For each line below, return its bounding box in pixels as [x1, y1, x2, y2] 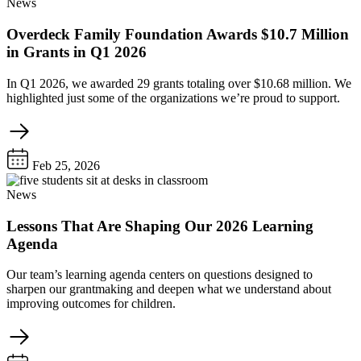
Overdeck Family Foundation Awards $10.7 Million [6, 26, 349, 44]
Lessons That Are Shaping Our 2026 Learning [6, 217, 313, 234]
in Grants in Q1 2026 [6, 44, 147, 61]
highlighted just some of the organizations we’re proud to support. [6, 90, 340, 105]
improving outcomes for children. [6, 297, 176, 311]
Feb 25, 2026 [29, 158, 100, 172]
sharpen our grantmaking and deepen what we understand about [6, 282, 331, 297]
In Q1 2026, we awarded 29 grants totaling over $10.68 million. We [6, 76, 351, 90]
